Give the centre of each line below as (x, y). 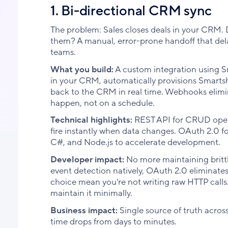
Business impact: (84, 210)
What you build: (82, 69)
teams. (63, 52)
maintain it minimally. (91, 193)
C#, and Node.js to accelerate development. (135, 142)
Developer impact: (87, 160)
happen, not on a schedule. (102, 103)
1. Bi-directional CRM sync (131, 11)
